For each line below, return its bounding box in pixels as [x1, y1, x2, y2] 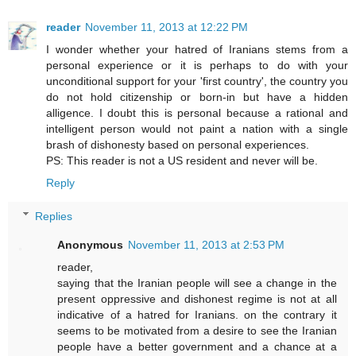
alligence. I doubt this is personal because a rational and [46, 106, 348, 119]
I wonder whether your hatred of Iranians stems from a [46, 42, 348, 56]
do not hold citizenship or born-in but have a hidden [46, 90, 348, 103]
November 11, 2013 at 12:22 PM [85, 20, 248, 33]
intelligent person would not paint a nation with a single [46, 122, 348, 135]
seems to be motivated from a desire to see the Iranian [57, 323, 337, 337]
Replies [35, 209, 73, 222]
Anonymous [57, 238, 124, 251]
